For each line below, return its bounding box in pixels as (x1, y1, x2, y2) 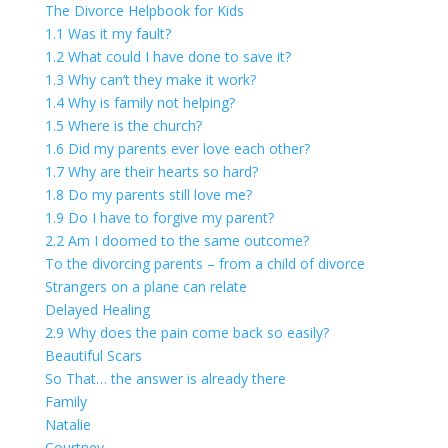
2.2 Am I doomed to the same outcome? (44, 231, 309, 250)
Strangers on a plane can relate (44, 277, 247, 296)
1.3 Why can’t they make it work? (44, 70, 256, 89)
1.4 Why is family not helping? (44, 93, 235, 112)
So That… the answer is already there (44, 369, 286, 388)
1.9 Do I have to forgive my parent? (44, 208, 274, 227)
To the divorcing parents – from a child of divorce (44, 254, 365, 273)
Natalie (44, 415, 91, 434)
